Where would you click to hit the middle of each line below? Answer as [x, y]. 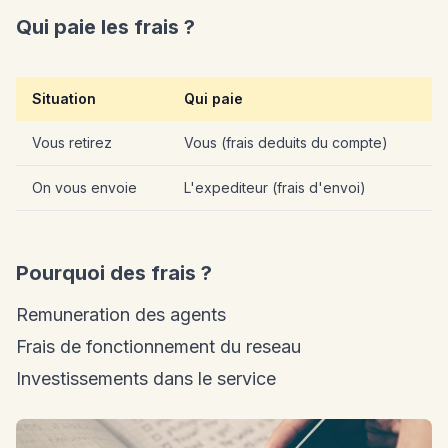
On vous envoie [84, 188]
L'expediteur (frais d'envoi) [275, 188]
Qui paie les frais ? [105, 27]
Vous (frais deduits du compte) [286, 143]
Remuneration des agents [121, 315]
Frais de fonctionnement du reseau [158, 347]
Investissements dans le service [146, 379]
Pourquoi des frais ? [114, 273]
